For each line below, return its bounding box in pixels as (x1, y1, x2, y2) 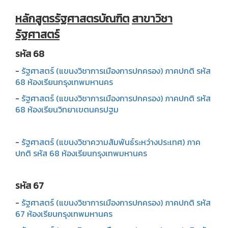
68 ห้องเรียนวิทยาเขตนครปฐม (15, 103, 119, 116)
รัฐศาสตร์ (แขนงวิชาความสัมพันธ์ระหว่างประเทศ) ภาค (21, 135, 201, 148)
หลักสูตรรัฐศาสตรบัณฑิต (15, 10, 129, 27)
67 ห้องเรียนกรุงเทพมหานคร (15, 207, 112, 220)
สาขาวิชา (132, 10, 173, 27)
